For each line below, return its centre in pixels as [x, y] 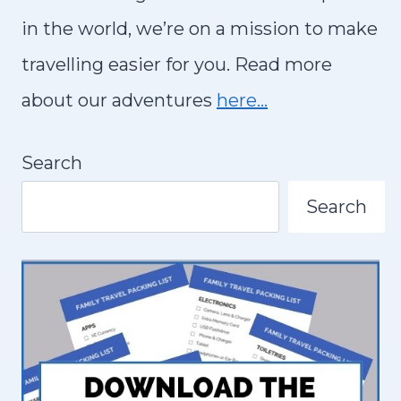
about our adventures [119, 100]
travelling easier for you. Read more [177, 64]
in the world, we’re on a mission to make [200, 29]
